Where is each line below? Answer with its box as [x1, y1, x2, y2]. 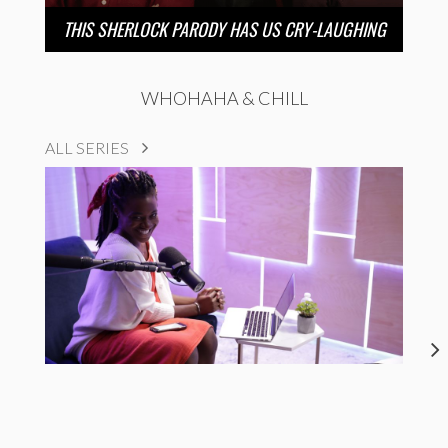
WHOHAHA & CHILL [140, 87, 308, 110]
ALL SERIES [45, 138, 132, 158]
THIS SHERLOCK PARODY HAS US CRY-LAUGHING [62, 16, 386, 43]
